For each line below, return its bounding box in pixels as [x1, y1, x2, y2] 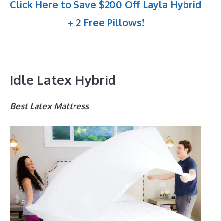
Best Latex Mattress [10, 100, 89, 111]
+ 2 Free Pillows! [67, 15, 144, 29]
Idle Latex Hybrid [10, 71, 116, 88]
